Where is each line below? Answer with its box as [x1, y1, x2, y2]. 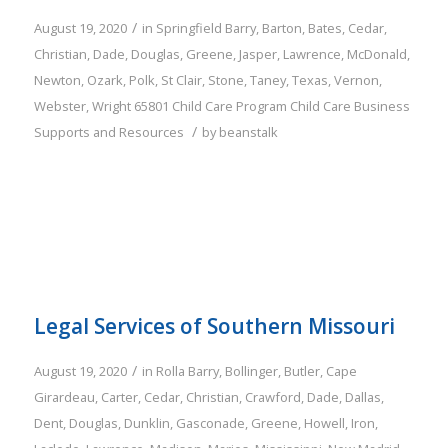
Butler [283, 362, 320, 381]
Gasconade [175, 414, 245, 433]
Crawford [244, 388, 301, 407]
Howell [303, 414, 345, 433]
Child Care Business [289, 97, 410, 116]
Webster [33, 97, 86, 116]
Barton [261, 19, 302, 38]
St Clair [160, 71, 202, 90]
